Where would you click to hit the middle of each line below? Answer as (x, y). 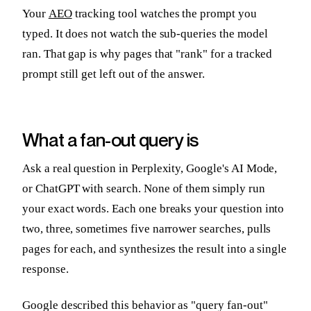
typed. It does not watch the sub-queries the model (145, 34)
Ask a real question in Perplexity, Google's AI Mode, (150, 168)
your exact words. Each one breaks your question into (153, 208)
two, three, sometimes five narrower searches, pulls (147, 228)
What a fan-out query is (110, 139)
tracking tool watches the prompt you (164, 14)
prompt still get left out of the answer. (114, 74)
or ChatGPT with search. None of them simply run (144, 188)
